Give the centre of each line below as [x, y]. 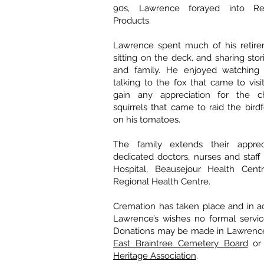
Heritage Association [155, 256]
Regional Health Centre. [162, 182]
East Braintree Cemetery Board [181, 244]
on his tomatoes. [147, 120]
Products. [132, 21]
